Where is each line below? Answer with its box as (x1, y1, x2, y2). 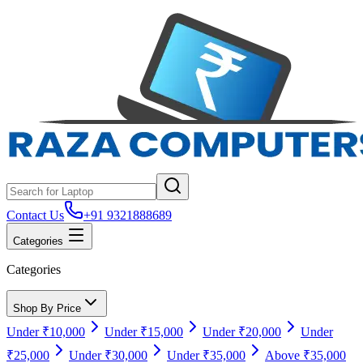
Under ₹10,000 (6, 325, 85, 339)
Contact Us (6, 208, 64, 222)
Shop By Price (13, 302, 81, 314)
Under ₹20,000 (203, 325, 281, 339)
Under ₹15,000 (105, 325, 183, 339)
